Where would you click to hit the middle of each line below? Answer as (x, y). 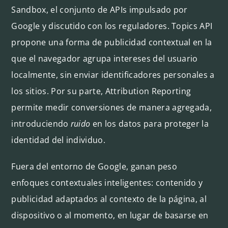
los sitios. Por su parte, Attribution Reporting (101, 91)
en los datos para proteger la (150, 123)
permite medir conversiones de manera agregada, (112, 107)
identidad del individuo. (59, 140)
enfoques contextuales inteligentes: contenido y (107, 182)
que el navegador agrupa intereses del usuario (105, 58)
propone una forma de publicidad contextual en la (112, 42)
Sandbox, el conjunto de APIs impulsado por (99, 9)
